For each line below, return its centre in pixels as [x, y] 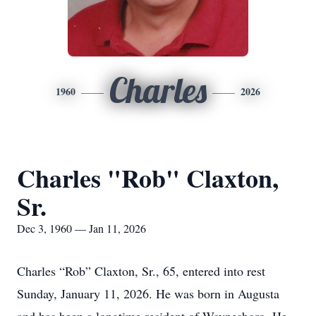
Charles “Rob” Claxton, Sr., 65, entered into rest [141, 271]
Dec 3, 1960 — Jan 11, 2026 [81, 228]
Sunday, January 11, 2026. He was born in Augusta [148, 293]
